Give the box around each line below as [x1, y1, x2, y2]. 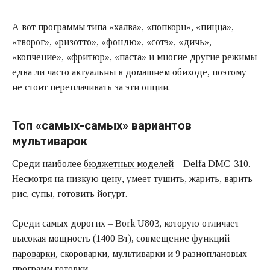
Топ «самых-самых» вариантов [12, 118, 192, 133]
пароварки [12, 248, 55, 259]
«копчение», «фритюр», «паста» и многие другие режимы [12, 51, 257, 62]
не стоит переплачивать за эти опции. [12, 81, 170, 92]
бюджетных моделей [84, 158, 174, 169]
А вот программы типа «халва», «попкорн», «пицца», [12, 21, 234, 32]
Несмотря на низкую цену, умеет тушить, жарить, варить [12, 173, 253, 184]
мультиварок [12, 133, 87, 148]
